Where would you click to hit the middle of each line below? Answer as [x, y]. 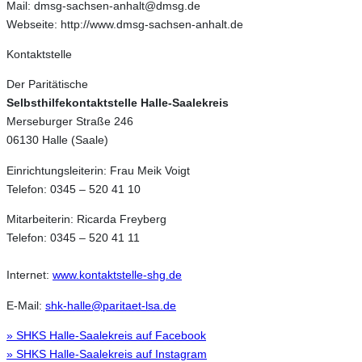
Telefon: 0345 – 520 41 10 [74, 189]
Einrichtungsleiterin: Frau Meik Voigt [98, 170]
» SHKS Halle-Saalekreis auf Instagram [107, 354]
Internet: [29, 275]
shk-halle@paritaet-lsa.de [111, 305]
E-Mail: [26, 305]
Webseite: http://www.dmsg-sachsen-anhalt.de [125, 24]
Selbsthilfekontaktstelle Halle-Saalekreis [118, 103]
